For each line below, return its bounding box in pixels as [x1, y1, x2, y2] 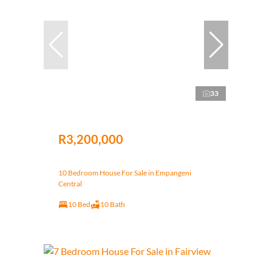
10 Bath [100, 200, 125, 209]
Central [58, 179, 82, 189]
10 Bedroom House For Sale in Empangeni [58, 168, 191, 178]
